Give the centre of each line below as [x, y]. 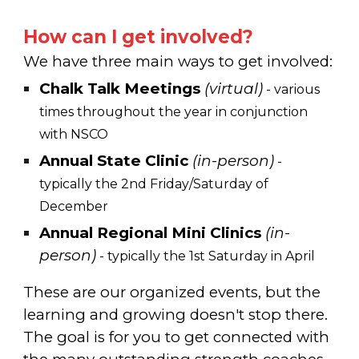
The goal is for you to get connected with [177, 337]
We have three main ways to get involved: [178, 61]
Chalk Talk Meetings [120, 89]
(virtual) [234, 89]
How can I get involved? [139, 37]
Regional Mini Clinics [177, 233]
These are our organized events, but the [172, 292]
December [74, 206]
